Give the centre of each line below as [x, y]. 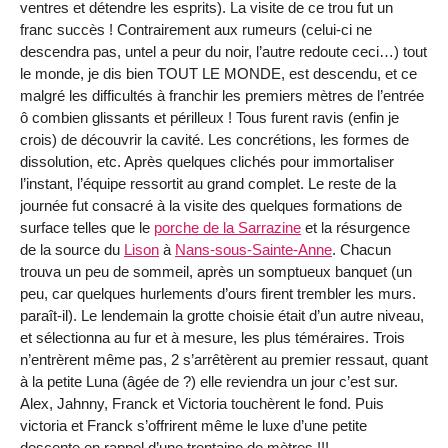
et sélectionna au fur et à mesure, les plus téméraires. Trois [212, 337]
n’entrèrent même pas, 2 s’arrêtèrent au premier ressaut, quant [224, 359]
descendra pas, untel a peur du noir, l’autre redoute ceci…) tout [223, 51]
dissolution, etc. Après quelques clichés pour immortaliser [207, 161]
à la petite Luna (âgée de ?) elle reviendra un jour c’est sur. [209, 381]
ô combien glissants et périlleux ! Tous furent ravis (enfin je [209, 117]
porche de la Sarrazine [227, 227]
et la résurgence [355, 227]
